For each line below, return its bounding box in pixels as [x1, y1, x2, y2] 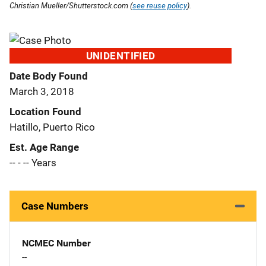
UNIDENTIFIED [85, 49, 156, 62]
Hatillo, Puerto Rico [9, 121, 95, 133]
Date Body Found [9, 69, 88, 82]
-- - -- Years [9, 156, 56, 169]
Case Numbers [21, 199, 88, 212]
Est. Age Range [9, 141, 79, 153]
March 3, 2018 [9, 85, 74, 97]
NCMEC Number [22, 237, 91, 249]
